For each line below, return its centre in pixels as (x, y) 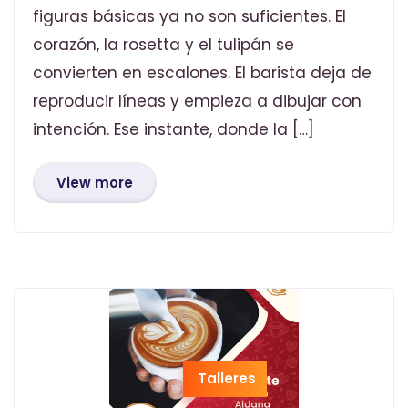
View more (95, 182)
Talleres (227, 378)
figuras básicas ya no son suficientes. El (189, 16)
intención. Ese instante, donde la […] (173, 129)
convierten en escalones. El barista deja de (202, 72)
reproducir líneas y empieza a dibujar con (197, 101)
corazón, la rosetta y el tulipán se (163, 44)
